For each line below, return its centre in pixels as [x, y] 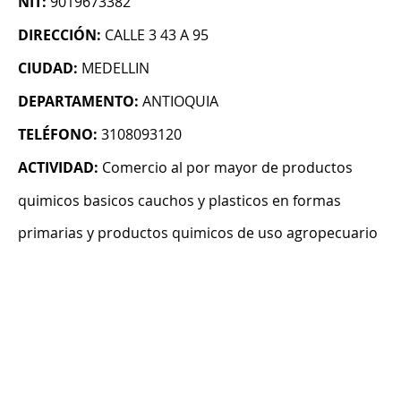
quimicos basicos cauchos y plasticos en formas [179, 201]
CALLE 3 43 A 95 [157, 35]
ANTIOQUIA [180, 102]
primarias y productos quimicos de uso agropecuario [198, 233]
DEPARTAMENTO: [78, 102]
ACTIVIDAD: [58, 168]
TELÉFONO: [58, 135]
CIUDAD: [48, 68]
